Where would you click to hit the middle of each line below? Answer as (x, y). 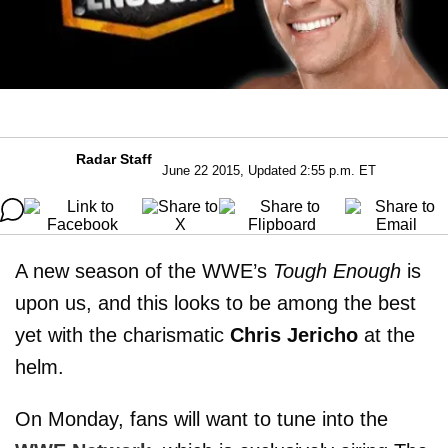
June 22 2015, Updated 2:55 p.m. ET (269, 170)
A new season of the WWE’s (144, 270)
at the (386, 334)
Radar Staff (114, 158)
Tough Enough (337, 270)
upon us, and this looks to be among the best (215, 302)
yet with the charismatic (122, 334)
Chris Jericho (294, 334)
